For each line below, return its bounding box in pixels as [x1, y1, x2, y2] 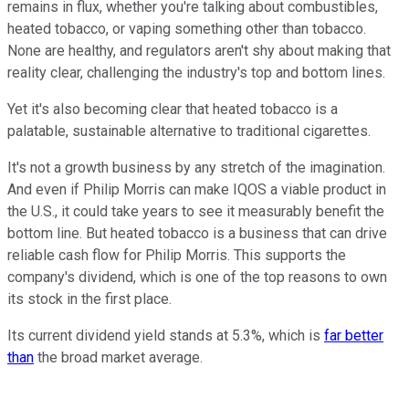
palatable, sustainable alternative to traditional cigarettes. [7, 122, 371, 141]
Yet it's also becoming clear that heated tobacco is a [7, 100, 338, 119]
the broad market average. [34, 349, 203, 367]
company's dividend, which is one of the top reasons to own [7, 268, 387, 287]
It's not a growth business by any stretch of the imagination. [7, 159, 385, 177]
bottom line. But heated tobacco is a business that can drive [7, 225, 387, 243]
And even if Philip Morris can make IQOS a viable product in [7, 181, 386, 199]
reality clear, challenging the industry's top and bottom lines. [7, 64, 385, 82]
